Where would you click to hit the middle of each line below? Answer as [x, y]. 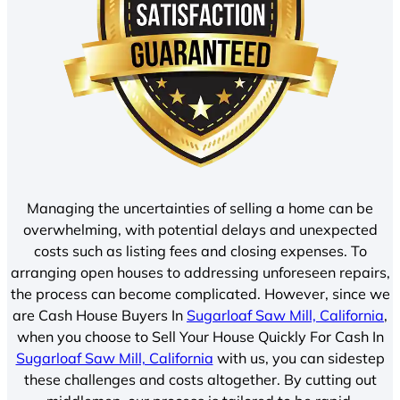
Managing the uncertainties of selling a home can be [200, 208]
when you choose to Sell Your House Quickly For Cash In [200, 337]
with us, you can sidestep [299, 358]
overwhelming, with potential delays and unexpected [200, 229]
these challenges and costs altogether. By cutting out [200, 379]
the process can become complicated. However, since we [200, 294]
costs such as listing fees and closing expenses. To [200, 251]
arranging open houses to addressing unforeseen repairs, [200, 272]
